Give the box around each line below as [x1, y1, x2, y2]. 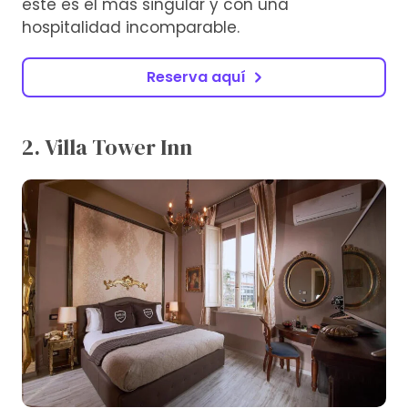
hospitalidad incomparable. [22, 16, 240, 39]
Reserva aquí [146, 66, 246, 88]
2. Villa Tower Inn [22, 132, 192, 163]
